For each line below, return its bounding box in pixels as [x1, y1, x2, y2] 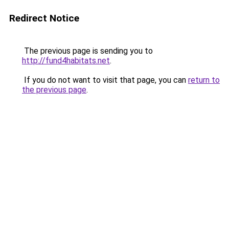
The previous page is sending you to [22, 46, 153, 56]
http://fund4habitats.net [22, 56, 110, 65]
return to [188, 75, 220, 85]
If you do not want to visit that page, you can [22, 75, 188, 85]
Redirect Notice [9, 12, 79, 24]
